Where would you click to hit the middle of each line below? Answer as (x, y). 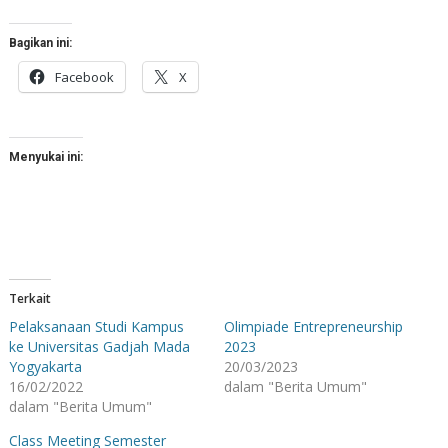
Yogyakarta (46, 366)
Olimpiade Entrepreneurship (313, 326)
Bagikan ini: (41, 42)
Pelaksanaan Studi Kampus (97, 326)
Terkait (30, 298)
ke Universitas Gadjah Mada (100, 346)
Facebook (85, 76)
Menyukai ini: (46, 156)
